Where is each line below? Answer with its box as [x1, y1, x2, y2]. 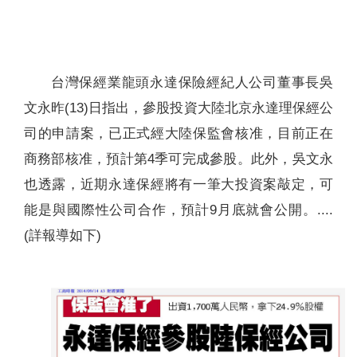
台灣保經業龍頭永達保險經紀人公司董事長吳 [51, 75, 333, 90]
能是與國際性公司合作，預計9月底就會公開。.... [24, 202, 333, 218]
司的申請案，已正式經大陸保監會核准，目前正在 [24, 126, 333, 141]
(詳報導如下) [24, 228, 101, 243]
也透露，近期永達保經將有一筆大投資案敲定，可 [24, 177, 333, 192]
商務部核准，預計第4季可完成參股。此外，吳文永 [24, 151, 333, 167]
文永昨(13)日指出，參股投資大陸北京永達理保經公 [24, 100, 333, 116]
